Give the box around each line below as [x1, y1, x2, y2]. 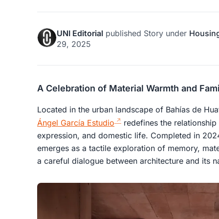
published [103, 28, 144, 38]
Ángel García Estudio [37, 117, 114, 128]
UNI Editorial [57, 28, 103, 38]
